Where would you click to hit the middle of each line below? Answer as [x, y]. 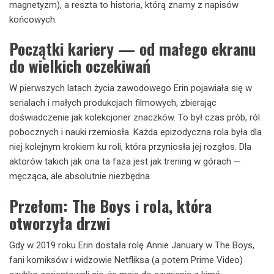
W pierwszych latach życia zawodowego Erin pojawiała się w [131, 88]
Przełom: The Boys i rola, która [110, 206]
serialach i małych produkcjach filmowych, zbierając [113, 103]
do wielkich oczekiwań [80, 66]
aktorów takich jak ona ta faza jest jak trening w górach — [125, 161]
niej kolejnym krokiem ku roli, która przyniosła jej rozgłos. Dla [130, 147]
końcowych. [33, 19]
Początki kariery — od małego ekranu [133, 49]
